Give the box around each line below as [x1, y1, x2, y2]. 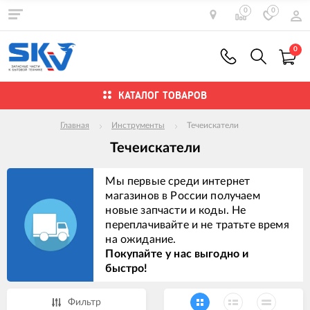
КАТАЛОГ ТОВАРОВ [118, 89, 207, 101]
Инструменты [111, 121, 165, 130]
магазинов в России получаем [105, 190, 260, 201]
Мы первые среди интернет [105, 175, 250, 187]
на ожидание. [105, 233, 176, 245]
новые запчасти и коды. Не [105, 204, 246, 216]
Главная [60, 121, 89, 130]
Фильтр [68, 298, 102, 308]
